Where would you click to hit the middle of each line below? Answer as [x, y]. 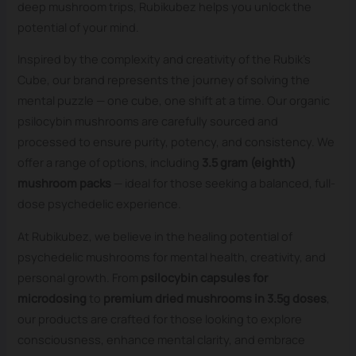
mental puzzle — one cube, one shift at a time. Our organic [174, 101]
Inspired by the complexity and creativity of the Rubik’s [164, 59]
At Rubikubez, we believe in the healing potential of [155, 236]
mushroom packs [65, 183]
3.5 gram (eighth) [249, 163]
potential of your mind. [79, 27]
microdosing [52, 298]
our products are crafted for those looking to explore [160, 319]
